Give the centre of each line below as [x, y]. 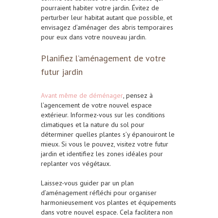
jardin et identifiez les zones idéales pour [102, 154]
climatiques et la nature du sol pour [93, 125]
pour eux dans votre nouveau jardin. [94, 37]
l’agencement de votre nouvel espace [96, 105]
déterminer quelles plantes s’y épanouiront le [108, 135]
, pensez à [138, 96]
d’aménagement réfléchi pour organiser [99, 193]
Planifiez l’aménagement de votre [103, 58]
